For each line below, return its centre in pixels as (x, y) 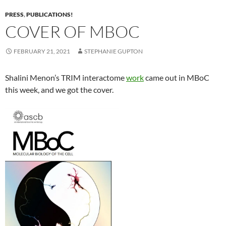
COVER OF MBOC (72, 32)
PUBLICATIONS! (50, 15)
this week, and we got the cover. (59, 90)
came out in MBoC (177, 78)
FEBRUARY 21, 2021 (42, 51)
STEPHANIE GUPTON (114, 51)
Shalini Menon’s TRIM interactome (66, 78)
